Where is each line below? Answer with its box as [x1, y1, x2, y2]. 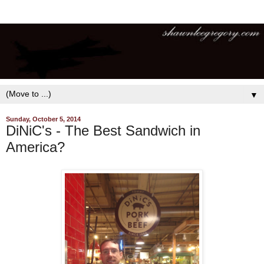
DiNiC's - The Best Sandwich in [6, 123, 200, 139]
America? [6, 139, 65, 156]
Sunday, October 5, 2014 [6, 115, 81, 123]
